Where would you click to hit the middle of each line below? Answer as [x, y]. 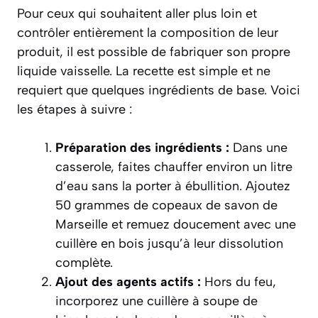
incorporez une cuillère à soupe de [157, 301]
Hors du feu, [238, 282]
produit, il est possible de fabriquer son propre [154, 52]
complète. [84, 263]
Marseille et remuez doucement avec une [176, 225]
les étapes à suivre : [75, 110]
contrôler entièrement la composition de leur [148, 33]
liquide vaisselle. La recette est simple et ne [144, 71]
